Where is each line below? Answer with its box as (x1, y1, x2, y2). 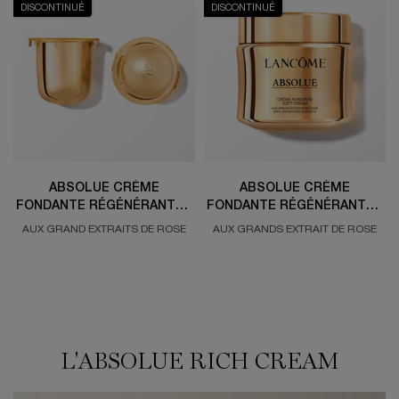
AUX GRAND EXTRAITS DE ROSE (22, 224, 186, 235)
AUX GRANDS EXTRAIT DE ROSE (213, 224, 377, 235)
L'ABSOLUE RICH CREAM (60, 350, 339, 374)
